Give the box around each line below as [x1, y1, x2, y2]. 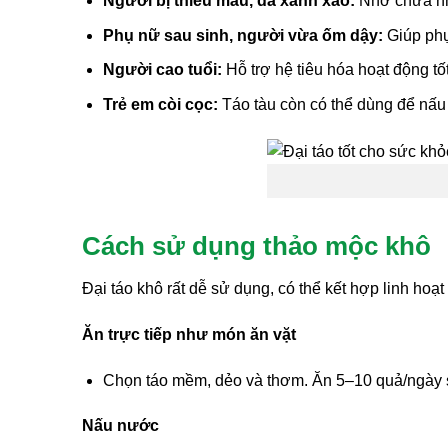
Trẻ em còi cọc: [102, 95, 222, 113]
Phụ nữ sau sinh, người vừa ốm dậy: [102, 26, 387, 44]
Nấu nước [82, 417, 159, 435]
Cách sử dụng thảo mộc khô [82, 232, 431, 261]
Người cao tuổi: [102, 61, 226, 79]
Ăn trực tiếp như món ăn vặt [82, 325, 296, 343]
